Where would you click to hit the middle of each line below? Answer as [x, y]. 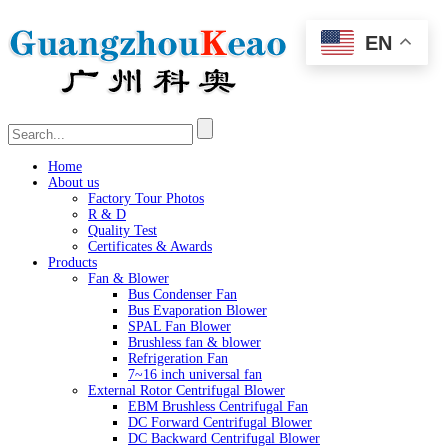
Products [72, 262]
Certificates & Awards [150, 246]
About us [73, 182]
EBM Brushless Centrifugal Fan [218, 406]
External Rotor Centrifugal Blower [186, 390]
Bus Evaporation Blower [197, 310]
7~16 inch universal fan [195, 374]
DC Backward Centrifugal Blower [224, 438]
